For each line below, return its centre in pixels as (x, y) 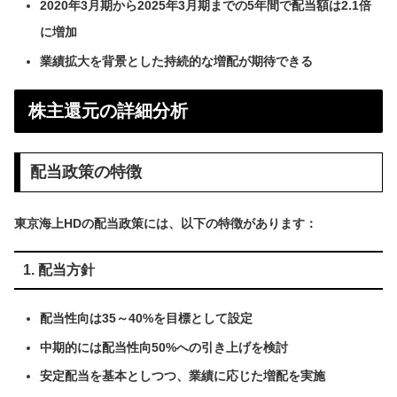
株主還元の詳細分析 (108, 110)
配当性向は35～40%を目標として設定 (146, 318)
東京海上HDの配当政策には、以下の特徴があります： (166, 223)
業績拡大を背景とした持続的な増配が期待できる (176, 62)
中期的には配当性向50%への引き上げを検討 (163, 347)
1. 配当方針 (58, 269)
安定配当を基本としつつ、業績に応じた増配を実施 (182, 376)
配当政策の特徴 (86, 172)
